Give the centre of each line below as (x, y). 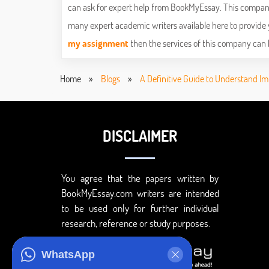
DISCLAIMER (140, 136)
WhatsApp (68, 255)
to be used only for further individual (140, 208)
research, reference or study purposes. (136, 223)
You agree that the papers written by (140, 178)
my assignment (98, 43)
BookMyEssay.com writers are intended (140, 193)
